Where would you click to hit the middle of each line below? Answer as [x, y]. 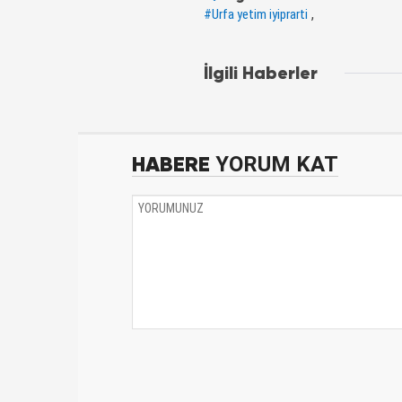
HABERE [171, 164]
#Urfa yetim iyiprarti [256, 14]
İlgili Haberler [261, 73]
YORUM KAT [274, 164]
